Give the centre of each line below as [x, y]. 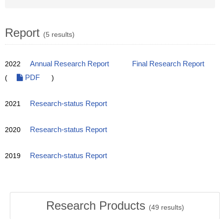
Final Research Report [168, 64]
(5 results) [59, 34]
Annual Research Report [69, 64]
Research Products [97, 206]
